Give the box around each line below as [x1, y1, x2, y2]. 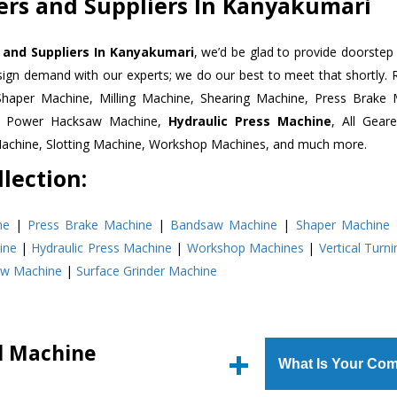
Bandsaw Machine [170, 215, 278, 233]
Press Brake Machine [27, 215, 153, 233]
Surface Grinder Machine [76, 261, 217, 279]
